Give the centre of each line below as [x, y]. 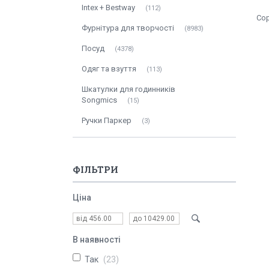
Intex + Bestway [108, 8]
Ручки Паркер [107, 120]
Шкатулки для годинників [128, 89]
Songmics [99, 100]
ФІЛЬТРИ [95, 169]
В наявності [97, 240]
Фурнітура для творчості [128, 28]
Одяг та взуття [109, 69]
